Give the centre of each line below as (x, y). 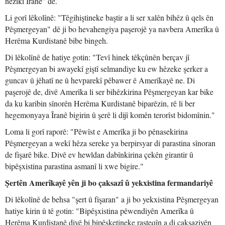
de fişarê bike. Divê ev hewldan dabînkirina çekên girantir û (99, 154)
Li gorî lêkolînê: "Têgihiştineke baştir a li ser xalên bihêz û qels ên (109, 17)
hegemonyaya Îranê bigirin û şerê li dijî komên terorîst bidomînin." (110, 115)
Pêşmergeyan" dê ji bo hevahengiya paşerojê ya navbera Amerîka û (112, 29)
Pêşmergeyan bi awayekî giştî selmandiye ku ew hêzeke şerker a (106, 69)
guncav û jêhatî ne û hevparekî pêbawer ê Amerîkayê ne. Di (100, 80)
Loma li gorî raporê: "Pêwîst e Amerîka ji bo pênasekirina (96, 131)
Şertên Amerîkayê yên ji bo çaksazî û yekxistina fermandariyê (109, 183)
